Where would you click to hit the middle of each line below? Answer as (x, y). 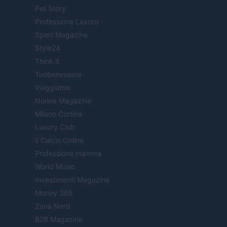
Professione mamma (68, 154)
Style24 (48, 48)
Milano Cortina (59, 114)
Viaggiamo (52, 88)
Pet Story (50, 9)
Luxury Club (55, 127)
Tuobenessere (58, 74)
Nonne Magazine (63, 101)
